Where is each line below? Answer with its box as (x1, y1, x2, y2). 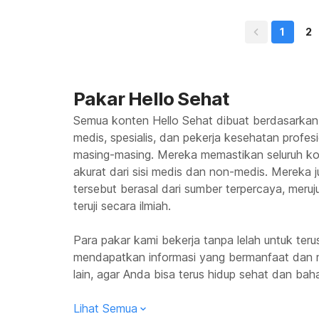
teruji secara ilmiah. (73, 199, 171, 213)
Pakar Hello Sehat (73, 88, 229, 110)
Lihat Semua (73, 301, 137, 315)
